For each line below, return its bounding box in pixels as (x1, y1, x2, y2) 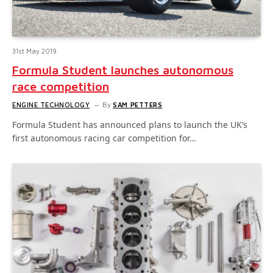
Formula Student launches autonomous (12, 62, 233, 77)
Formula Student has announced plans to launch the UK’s (12, 118, 247, 130)
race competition (12, 79, 109, 93)
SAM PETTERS (113, 100, 163, 108)
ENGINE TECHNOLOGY (12, 100, 90, 108)
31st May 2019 (12, 46, 57, 55)
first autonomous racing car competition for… (12, 132, 196, 144)
